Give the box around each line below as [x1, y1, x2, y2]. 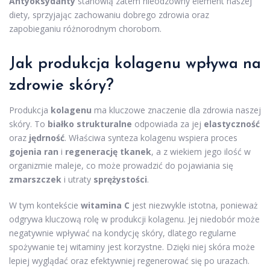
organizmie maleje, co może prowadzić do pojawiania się [9, 159, 233, 171]
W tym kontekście [9, 199, 81, 211]
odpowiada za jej [132, 118, 204, 130]
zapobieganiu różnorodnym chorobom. [9, 22, 162, 34]
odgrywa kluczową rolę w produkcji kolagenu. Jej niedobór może [9, 213, 260, 225]
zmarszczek [9, 173, 61, 185]
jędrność [29, 131, 64, 143]
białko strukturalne [48, 118, 132, 130]
